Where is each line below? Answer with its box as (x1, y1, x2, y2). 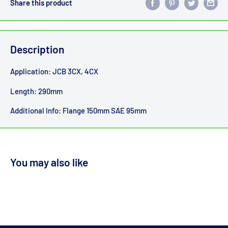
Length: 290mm (10, 86, 63, 96)
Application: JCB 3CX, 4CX (10, 67, 98, 76)
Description (10, 42, 64, 55)
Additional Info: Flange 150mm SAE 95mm (10, 106, 147, 116)
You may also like (10, 156, 88, 169)
